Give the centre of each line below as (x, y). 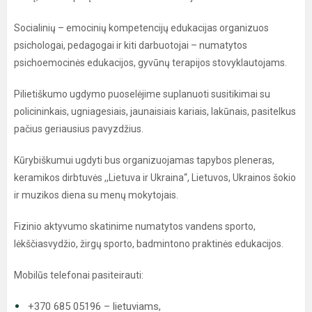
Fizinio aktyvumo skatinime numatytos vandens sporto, (135, 226)
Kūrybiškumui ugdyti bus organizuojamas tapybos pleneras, (144, 160)
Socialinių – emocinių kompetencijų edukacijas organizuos (141, 28)
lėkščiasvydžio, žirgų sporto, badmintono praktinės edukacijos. (149, 244)
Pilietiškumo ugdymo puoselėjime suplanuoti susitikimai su (142, 94)
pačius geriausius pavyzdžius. (79, 129)
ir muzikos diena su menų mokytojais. (96, 195)
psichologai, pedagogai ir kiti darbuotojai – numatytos (131, 45)
